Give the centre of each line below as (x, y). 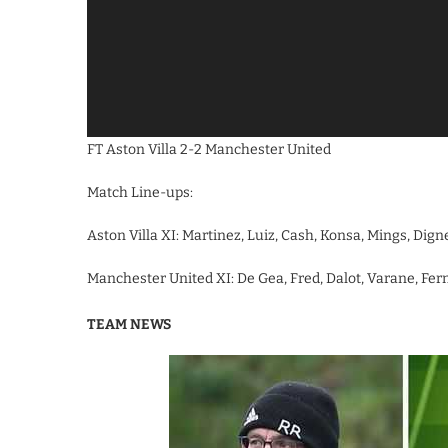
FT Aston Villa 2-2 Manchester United (209, 150)
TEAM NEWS (129, 325)
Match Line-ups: (140, 193)
